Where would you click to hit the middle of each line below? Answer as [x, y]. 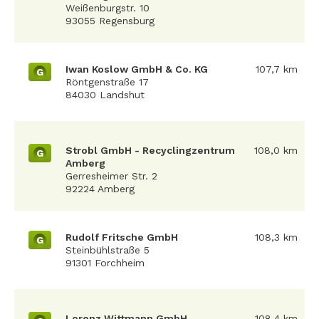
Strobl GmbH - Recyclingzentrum [150, 150]
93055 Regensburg [110, 21]
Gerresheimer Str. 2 [111, 176]
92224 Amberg [100, 189]
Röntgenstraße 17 [107, 82]
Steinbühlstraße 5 [108, 250]
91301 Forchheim [105, 263]
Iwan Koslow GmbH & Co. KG [137, 69]
